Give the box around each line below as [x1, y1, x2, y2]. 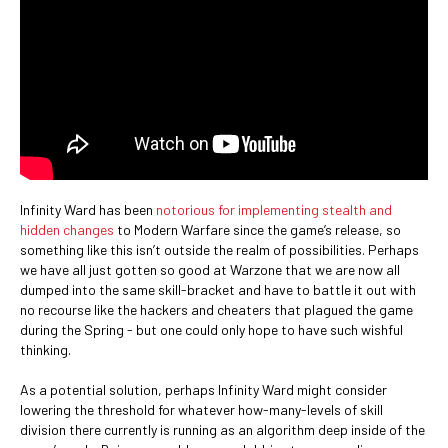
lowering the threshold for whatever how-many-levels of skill [20, 400, 383, 418]
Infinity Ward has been [20, 200, 156, 218]
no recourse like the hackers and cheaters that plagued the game [20, 300, 413, 318]
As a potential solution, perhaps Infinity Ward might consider [20, 380, 387, 398]
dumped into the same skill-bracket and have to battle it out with [20, 280, 416, 298]
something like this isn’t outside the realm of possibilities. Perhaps [20, 240, 419, 258]
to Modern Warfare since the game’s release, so [114, 220, 401, 238]
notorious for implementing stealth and [156, 200, 392, 218]
